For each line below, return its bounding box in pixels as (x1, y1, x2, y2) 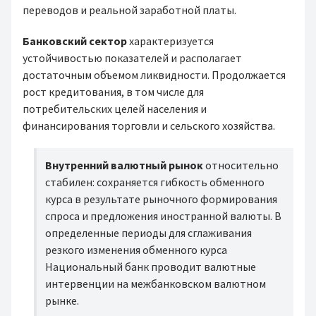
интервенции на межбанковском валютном (45, 276, 266, 291)
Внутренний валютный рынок (45, 158, 203, 172)
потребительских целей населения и (23, 102, 207, 116)
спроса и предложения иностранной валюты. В (45, 209, 281, 223)
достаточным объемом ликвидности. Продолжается (23, 68, 286, 82)
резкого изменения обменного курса (45, 243, 227, 257)
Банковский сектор (23, 34, 127, 48)
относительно (203, 158, 279, 172)
